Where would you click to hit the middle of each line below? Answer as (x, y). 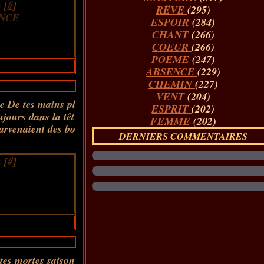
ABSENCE (171, 72)
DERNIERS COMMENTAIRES (183, 136)
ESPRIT (172, 109)
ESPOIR (172, 22)
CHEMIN (171, 84)
